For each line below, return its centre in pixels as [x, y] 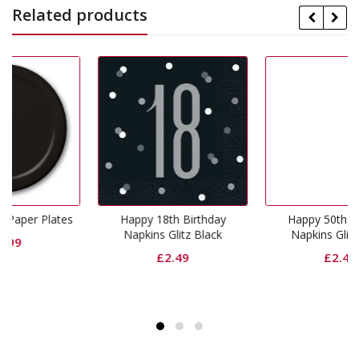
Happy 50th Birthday [263, 219]
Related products [80, 14]
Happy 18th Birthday [96, 219]
